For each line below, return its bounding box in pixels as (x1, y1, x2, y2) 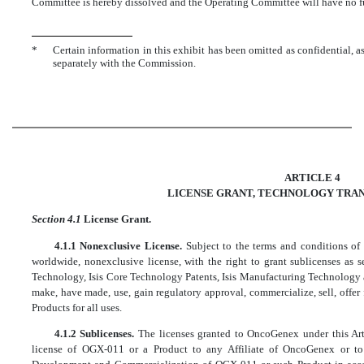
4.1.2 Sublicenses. (54, 327, 138, 340)
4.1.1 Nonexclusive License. (54, 239, 186, 252)
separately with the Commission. (53, 56, 196, 69)
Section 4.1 (32, 213, 84, 226)
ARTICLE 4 (284, 171, 341, 184)
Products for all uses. (32, 301, 122, 314)
